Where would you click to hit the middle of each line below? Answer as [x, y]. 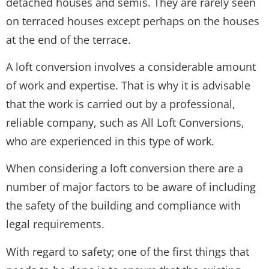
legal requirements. [55, 224]
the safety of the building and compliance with [123, 206]
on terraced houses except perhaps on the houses [133, 21]
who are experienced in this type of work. [110, 141]
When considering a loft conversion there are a [125, 168]
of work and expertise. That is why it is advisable [128, 85]
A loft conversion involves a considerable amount [131, 66]
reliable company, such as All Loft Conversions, [125, 122]
